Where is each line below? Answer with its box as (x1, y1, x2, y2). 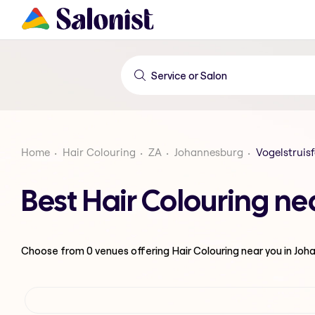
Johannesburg (174, 146, 243, 159)
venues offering (93, 243, 172, 257)
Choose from (21, 243, 86, 257)
